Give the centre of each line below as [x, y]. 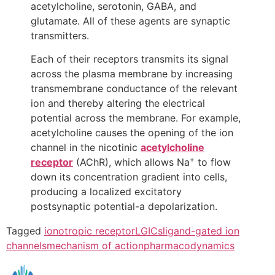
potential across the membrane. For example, [136, 118]
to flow [213, 162]
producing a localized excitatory [106, 192]
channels [26, 246]
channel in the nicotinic [86, 148]
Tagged [25, 231]
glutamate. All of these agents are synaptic [130, 21]
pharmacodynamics [189, 246]
